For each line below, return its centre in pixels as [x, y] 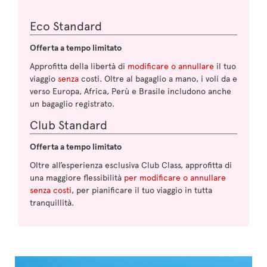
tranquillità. [52, 202]
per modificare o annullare [175, 177]
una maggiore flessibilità [77, 177]
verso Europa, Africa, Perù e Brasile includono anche [131, 91]
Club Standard [69, 125]
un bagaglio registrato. [72, 103]
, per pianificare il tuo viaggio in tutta [142, 190]
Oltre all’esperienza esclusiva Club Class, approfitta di [131, 165]
